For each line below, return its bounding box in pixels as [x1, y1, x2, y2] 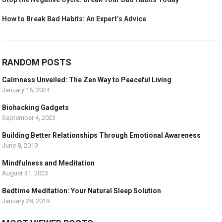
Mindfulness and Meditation [2, 159, 95, 167]
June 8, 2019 [2, 142, 38, 150]
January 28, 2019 [2, 197, 50, 205]
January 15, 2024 [2, 86, 50, 94]
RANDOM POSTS [2, 57, 72, 68]
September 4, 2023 [2, 114, 56, 122]
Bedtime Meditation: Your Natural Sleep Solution [2, 187, 162, 195]
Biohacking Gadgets [2, 104, 69, 112]
